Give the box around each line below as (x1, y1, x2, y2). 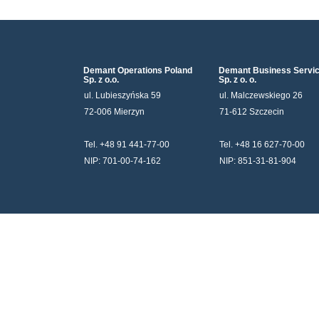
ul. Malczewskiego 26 (219, 90, 303, 101)
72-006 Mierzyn (84, 107, 145, 117)
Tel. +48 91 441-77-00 (84, 140, 169, 150)
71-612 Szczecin (219, 107, 284, 117)
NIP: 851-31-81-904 (219, 156, 296, 167)
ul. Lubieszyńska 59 (84, 90, 161, 101)
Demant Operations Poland (83, 66, 192, 75)
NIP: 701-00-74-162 (84, 156, 161, 167)
